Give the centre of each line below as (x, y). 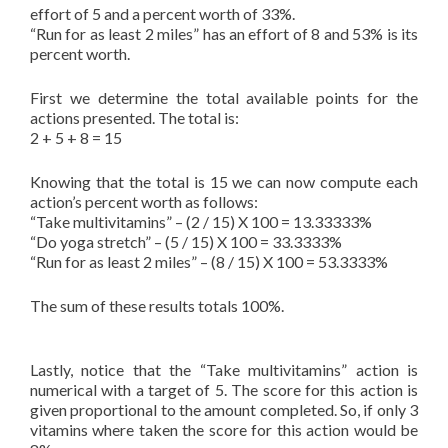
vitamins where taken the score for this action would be (224, 429)
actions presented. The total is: (134, 117)
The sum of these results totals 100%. (157, 305)
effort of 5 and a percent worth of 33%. (162, 13)
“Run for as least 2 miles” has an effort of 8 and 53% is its (224, 33)
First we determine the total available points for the (224, 97)
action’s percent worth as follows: (144, 201)
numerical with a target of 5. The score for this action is (224, 389)
